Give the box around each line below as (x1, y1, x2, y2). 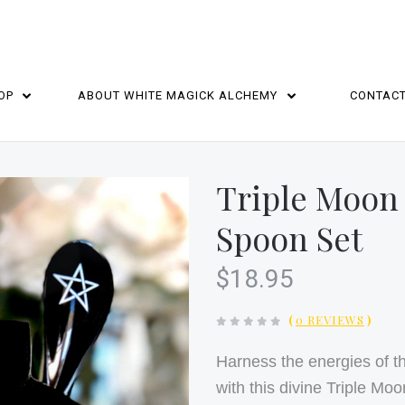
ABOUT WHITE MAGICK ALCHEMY (78, 88, 282, 102)
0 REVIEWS (295, 312, 364, 327)
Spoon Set (216, 216, 363, 259)
